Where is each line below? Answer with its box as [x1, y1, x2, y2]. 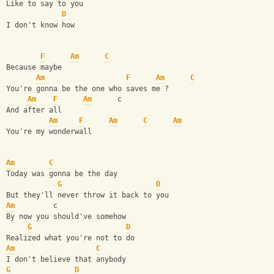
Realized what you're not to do [6, 234, 139, 243]
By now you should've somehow [6, 212, 130, 221]
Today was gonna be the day [6, 169, 117, 179]
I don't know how [6, 21, 79, 30]
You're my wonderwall [6, 127, 96, 136]
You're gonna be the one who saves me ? [6, 84, 173, 94]
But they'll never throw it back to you [6, 191, 173, 200]
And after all [6, 106, 66, 115]
